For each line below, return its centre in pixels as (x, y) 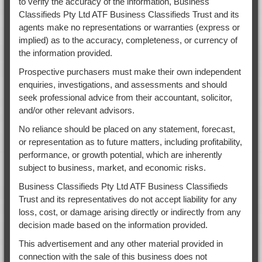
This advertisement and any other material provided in (120, 243)
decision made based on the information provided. (113, 225)
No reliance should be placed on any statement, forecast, (127, 129)
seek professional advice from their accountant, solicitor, (125, 97)
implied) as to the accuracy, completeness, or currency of (128, 40)
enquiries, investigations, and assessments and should (123, 84)
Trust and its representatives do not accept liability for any (127, 199)
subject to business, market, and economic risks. (112, 167)
